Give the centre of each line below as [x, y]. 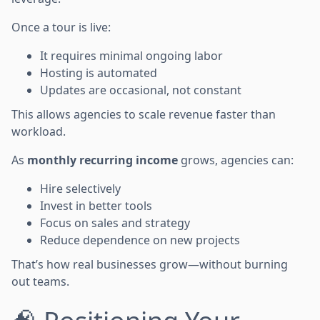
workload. [39, 131]
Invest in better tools [96, 205]
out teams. [40, 281]
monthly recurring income [102, 160]
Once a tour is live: [61, 27]
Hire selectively [80, 188]
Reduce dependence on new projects [140, 240]
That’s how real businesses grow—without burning [150, 264]
